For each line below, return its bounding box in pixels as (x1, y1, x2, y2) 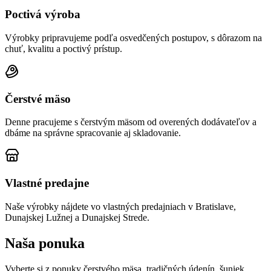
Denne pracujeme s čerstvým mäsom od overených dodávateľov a (5, 117, 256, 128)
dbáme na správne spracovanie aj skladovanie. (5, 128, 181, 139)
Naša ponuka (5, 235, 85, 251)
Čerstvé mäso (5, 92, 71, 105)
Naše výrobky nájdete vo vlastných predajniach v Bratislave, (5, 201, 236, 212)
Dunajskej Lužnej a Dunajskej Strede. (5, 212, 149, 223)
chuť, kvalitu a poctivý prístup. (5, 43, 122, 54)
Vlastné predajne (5, 177, 89, 190)
